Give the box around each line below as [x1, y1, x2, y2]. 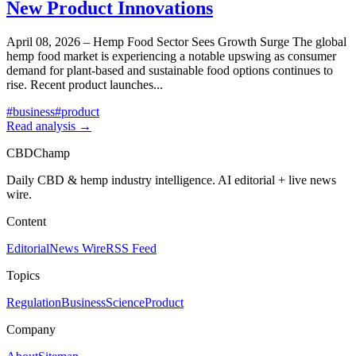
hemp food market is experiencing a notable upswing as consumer [6, 49, 336, 64]
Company [6, 323, 56, 337]
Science [106, 296, 145, 310]
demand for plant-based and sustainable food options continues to [6, 64, 333, 78]
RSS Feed [106, 242, 157, 256]
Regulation [6, 296, 61, 310]
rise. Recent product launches [6, 78, 153, 92]
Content [6, 215, 46, 229]
